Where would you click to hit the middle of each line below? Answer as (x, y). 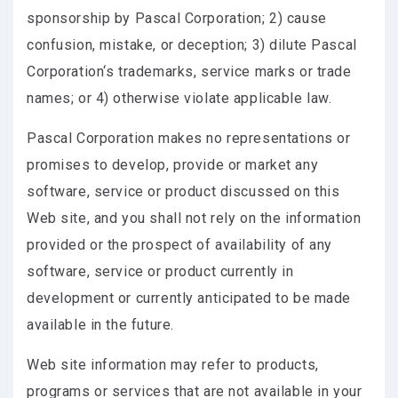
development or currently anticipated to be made (189, 298)
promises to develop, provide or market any (173, 165)
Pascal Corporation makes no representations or (189, 138)
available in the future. (100, 325)
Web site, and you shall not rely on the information (194, 218)
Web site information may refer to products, (173, 365)
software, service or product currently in (160, 271)
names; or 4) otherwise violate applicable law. (179, 98)
